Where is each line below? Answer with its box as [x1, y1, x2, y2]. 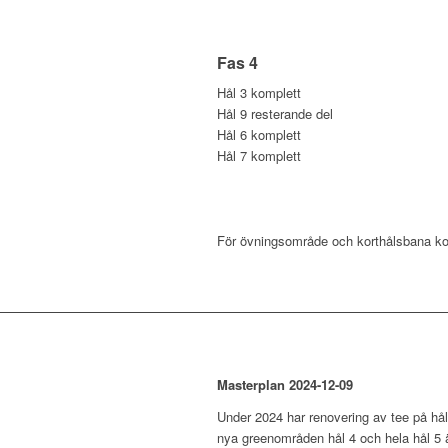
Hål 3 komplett [217, 82, 301, 102]
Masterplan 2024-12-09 [217, 374, 353, 394]
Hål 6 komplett [217, 124, 301, 144]
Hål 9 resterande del [217, 103, 333, 123]
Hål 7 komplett [217, 145, 301, 165]
